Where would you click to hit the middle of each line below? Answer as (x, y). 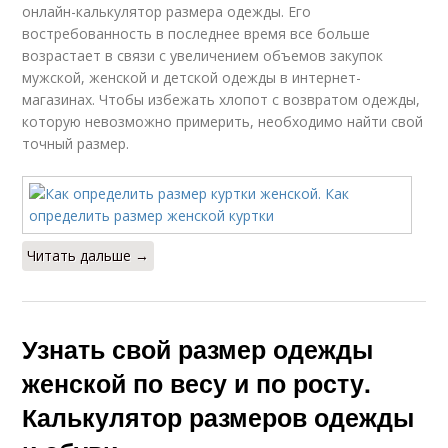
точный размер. (76, 144)
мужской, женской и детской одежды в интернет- (192, 78)
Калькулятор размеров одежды (218, 417)
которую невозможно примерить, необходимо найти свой (223, 122)
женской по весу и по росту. (197, 383)
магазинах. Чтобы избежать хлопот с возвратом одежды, (221, 100)
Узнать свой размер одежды (198, 349)
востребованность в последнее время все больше (196, 34)
